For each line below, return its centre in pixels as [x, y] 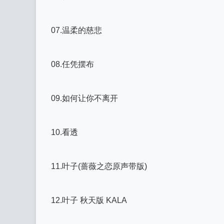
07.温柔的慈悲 [76, 30]
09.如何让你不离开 [84, 98]
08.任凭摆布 [72, 64]
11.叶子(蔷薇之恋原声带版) [99, 166]
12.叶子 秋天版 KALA [89, 200]
